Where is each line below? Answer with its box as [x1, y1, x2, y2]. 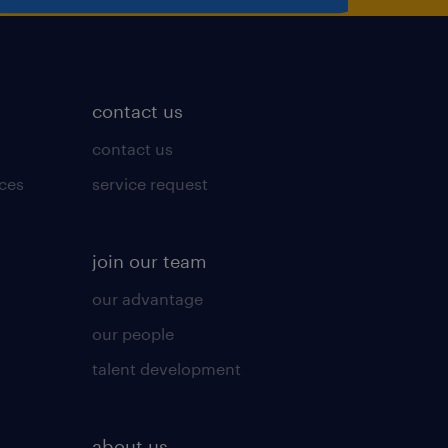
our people [91, 323, 174, 343]
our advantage [91, 288, 203, 308]
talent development [91, 358, 241, 378]
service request [91, 173, 208, 193]
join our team [91, 249, 207, 272]
